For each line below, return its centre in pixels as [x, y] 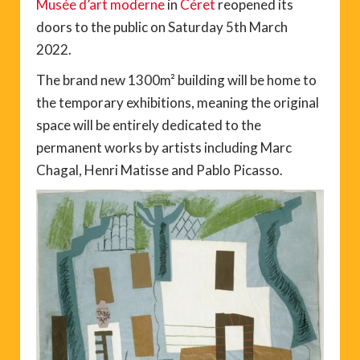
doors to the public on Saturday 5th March [162, 27]
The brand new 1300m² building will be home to [176, 80]
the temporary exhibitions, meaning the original [178, 102]
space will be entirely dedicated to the [149, 125]
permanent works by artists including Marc [164, 147]
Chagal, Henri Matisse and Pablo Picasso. [160, 170]
